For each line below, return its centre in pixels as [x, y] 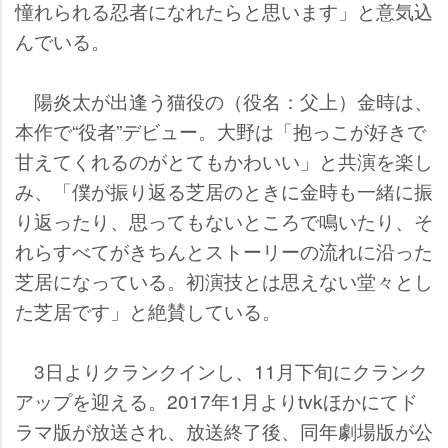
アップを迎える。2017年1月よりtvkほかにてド [216, 400]
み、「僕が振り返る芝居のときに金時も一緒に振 [224, 190]
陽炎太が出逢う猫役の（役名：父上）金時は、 [224, 100]
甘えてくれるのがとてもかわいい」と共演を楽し [224, 160]
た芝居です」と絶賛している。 [148, 310]
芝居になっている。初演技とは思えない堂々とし [224, 280]
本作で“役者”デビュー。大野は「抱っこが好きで [220, 130]
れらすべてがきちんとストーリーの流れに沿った [224, 250]
